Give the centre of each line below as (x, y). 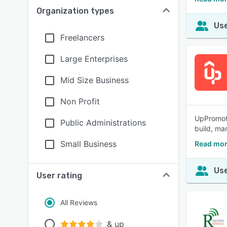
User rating (59, 176)
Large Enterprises (94, 59)
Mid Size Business (94, 80)
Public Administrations (103, 123)
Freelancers (82, 37)
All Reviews (79, 202)
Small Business (88, 144)
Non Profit (80, 101)
